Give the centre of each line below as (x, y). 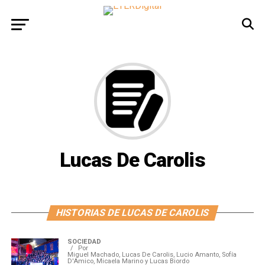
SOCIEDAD (84, 242)
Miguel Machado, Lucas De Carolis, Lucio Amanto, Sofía (152, 255)
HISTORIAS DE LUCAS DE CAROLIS (132, 213)
